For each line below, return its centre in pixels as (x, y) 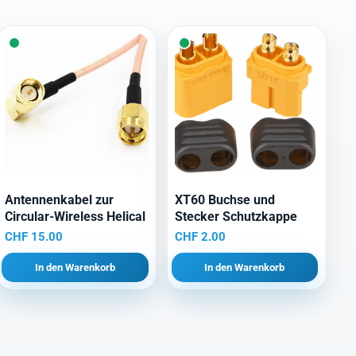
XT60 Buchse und (224, 200)
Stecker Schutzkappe (236, 217)
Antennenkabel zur (60, 200)
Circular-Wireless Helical (75, 217)
